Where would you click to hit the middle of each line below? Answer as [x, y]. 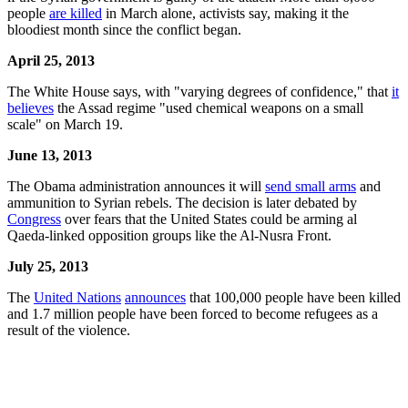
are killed [76, 13]
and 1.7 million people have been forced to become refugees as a [193, 313]
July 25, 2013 [48, 266]
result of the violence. [69, 330]
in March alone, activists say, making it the [225, 13]
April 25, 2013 [51, 60]
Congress [34, 219]
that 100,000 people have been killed [293, 297]
